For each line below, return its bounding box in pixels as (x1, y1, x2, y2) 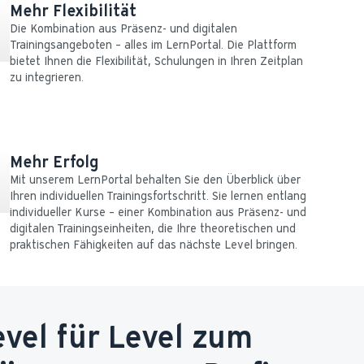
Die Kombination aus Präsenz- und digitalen (10, 22, 237, 36)
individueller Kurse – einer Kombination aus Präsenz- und (10, 206, 306, 219)
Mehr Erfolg (10, 152, 99, 171)
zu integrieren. (10, 71, 84, 84)
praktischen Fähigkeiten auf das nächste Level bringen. (10, 238, 297, 252)
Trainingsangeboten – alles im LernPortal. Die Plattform (10, 38, 297, 52)
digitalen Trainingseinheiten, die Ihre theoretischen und (10, 222, 296, 236)
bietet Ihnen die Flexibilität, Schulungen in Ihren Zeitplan (10, 54, 303, 68)
